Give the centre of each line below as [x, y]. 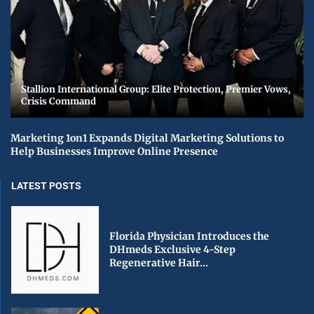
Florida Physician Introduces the [190, 236]
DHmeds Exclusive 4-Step [173, 249]
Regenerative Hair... [159, 262]
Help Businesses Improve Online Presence [114, 151]
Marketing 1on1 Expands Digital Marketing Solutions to [147, 138]
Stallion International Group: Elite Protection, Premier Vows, [156, 89]
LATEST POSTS [46, 185]
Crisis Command [59, 101]
